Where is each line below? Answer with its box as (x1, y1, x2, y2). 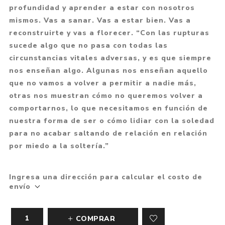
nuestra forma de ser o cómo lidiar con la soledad (9, 116, 214, 126)
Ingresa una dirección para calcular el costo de (9, 172, 202, 182)
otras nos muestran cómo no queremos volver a (9, 90, 203, 100)
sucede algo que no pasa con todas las (9, 40, 168, 50)
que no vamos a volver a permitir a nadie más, (9, 78, 196, 88)
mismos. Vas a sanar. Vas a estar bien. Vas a (9, 15, 191, 25)
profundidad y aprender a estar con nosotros (9, 3, 195, 13)
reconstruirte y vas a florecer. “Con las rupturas (9, 28, 209, 38)
